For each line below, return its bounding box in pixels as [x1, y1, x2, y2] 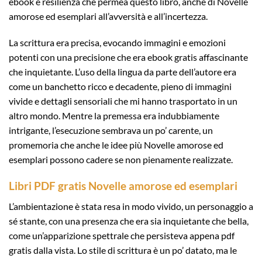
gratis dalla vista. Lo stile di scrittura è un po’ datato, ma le [9, 244, 237, 256]
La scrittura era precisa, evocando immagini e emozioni [9, 37, 226, 49]
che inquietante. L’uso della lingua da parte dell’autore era [9, 66, 236, 78]
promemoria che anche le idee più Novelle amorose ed [9, 139, 223, 151]
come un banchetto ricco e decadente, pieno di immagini [9, 81, 232, 92]
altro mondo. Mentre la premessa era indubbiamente [9, 110, 219, 122]
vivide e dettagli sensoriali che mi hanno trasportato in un [9, 95, 237, 107]
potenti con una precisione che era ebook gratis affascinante [9, 51, 248, 63]
